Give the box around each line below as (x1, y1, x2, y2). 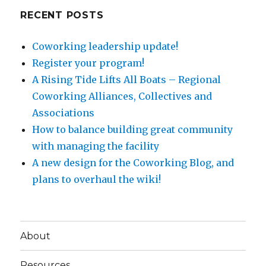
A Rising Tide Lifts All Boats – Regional (32, 74, 221, 86)
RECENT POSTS (20, 9, 104, 21)
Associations (32, 107, 95, 119)
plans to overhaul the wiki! (32, 173, 161, 186)
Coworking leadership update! (32, 40, 179, 53)
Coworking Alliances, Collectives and (32, 90, 213, 103)
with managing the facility (32, 140, 160, 153)
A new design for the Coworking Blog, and (32, 157, 235, 169)
